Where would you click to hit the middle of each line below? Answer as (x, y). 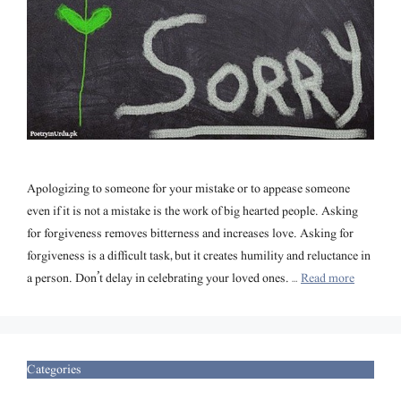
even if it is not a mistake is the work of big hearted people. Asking (192, 211)
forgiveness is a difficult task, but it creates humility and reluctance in (199, 256)
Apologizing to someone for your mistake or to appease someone (188, 189)
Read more (328, 278)
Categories (54, 370)
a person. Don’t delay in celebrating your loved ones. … (164, 278)
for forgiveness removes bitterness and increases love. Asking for (190, 234)
